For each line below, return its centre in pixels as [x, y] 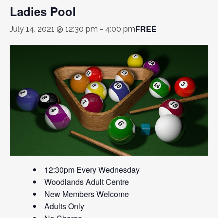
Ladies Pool [43, 11]
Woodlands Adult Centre [87, 182]
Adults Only [64, 206]
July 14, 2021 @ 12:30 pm [54, 29]
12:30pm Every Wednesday [92, 169]
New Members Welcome [87, 194]
